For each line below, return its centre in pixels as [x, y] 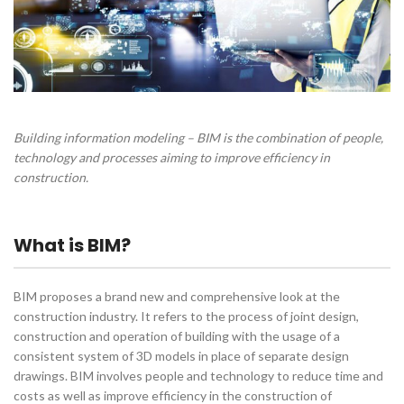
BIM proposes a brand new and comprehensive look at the [177, 296]
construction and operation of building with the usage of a [177, 335]
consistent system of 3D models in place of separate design [181, 355]
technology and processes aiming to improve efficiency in [172, 157]
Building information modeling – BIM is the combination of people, [198, 137]
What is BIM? [72, 245]
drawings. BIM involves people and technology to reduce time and [198, 375]
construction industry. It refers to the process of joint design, [186, 316]
